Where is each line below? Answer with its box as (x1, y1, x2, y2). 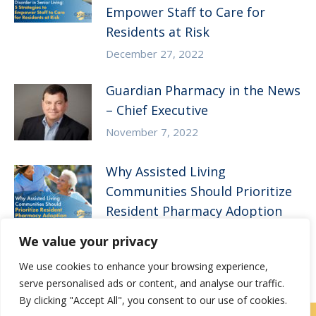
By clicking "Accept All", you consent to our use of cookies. (19, 293, 287, 307)
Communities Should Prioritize (106, 183, 292, 200)
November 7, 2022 (106, 125, 198, 140)
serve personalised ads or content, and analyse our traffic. (19, 276, 284, 290)
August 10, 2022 (106, 226, 186, 241)
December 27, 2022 (106, 47, 204, 61)
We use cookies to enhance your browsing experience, (19, 260, 268, 273)
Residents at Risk (106, 23, 209, 41)
